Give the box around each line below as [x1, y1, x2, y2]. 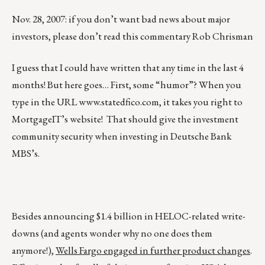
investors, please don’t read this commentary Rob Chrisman [12, 30, 253, 43]
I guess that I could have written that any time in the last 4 [12, 61, 244, 75]
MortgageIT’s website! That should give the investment [12, 112, 238, 126]
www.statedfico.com [79, 95, 159, 109]
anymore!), [12, 244, 56, 257]
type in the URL [12, 95, 79, 109]
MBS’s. [12, 147, 40, 160]
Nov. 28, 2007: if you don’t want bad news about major [12, 12, 230, 26]
